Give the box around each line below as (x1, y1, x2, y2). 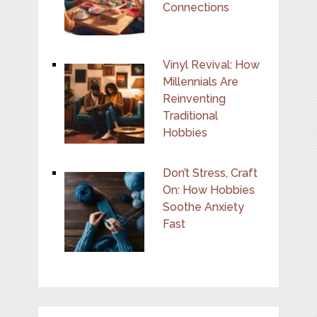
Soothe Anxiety (162, 200, 244, 214)
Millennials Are (162, 74, 238, 88)
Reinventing (162, 91, 226, 105)
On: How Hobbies (162, 183, 255, 197)
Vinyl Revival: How (162, 57, 260, 71)
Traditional (162, 108, 218, 122)
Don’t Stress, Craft (162, 166, 258, 180)
